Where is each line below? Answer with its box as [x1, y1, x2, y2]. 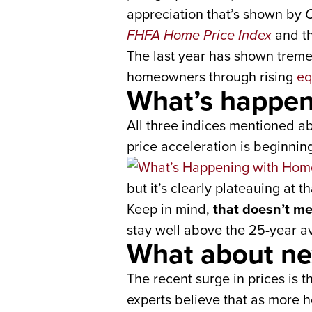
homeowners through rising [127, 66, 297, 87]
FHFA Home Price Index [127, 24, 272, 45]
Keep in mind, [127, 198, 213, 219]
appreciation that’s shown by [127, 3, 305, 24]
